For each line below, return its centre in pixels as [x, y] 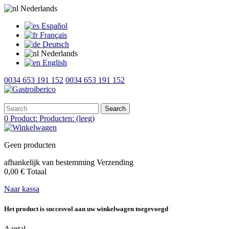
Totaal [37, 171]
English [55, 63]
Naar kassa [22, 189]
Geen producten [30, 145]
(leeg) [85, 118]
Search [115, 109]
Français [53, 35]
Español [54, 26]
